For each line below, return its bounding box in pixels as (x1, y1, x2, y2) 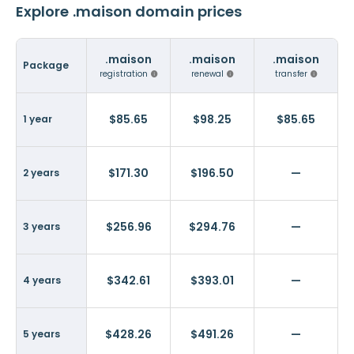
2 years (23, 166, 59, 179)
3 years (23, 220, 60, 233)
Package (23, 58, 69, 72)
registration (99, 68, 150, 80)
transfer (274, 68, 310, 80)
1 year (23, 112, 52, 126)
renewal (190, 68, 226, 80)
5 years (23, 327, 60, 341)
